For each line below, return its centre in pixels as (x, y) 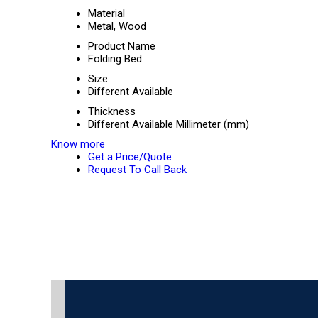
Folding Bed (115, 59)
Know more (78, 144)
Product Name (122, 46)
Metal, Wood (117, 26)
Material (106, 13)
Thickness (112, 111)
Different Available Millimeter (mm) (169, 124)
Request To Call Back (137, 170)
